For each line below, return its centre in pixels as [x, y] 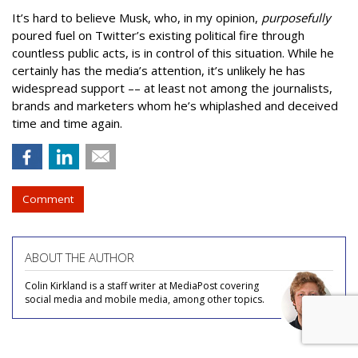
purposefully [296, 17]
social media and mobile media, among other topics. [145, 299]
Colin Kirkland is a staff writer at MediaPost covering [142, 285]
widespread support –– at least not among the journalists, [172, 88]
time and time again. [67, 123]
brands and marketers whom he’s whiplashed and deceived [175, 105]
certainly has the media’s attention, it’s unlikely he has [159, 70]
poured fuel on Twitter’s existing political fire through [158, 35]
